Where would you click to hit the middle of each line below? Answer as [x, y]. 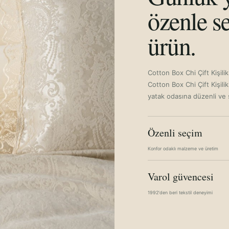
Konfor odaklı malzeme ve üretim [183, 148]
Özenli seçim [175, 133]
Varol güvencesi [181, 177]
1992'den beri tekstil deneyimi [180, 192]
